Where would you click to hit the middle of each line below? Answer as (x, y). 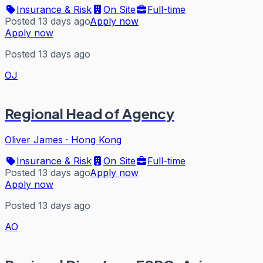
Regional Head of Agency (90, 114)
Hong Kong (96, 139)
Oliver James (34, 139)
